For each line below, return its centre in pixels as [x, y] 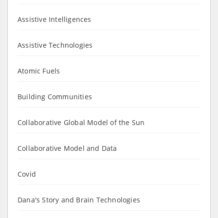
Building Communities [55, 96]
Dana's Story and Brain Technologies [79, 200]
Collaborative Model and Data [67, 148]
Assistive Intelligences [54, 19]
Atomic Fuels [39, 71]
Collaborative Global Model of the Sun [81, 122]
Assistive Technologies [55, 45]
